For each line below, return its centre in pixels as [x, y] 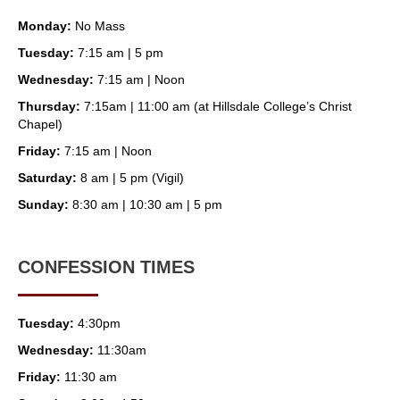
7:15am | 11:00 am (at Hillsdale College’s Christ [216, 107]
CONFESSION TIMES [106, 267]
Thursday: [49, 107]
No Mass [98, 26]
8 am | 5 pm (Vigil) [130, 178]
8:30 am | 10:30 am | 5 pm [146, 205]
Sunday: [43, 205]
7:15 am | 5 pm [119, 53]
